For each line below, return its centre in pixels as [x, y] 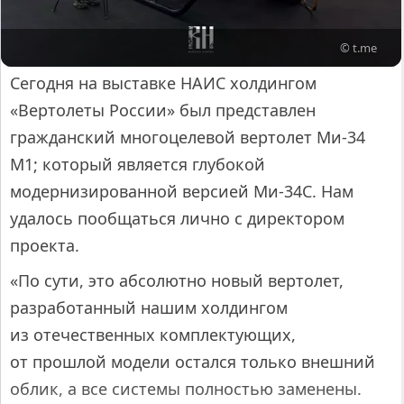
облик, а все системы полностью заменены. [186, 388]
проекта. [45, 245]
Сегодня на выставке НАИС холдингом [163, 83]
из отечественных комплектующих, [153, 334]
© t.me [359, 47]
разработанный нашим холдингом [149, 307]
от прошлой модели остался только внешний [193, 361]
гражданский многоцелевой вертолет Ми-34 [188, 137]
